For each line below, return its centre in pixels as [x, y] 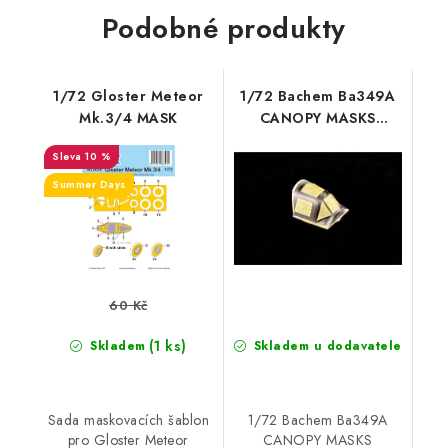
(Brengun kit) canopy [317, 140]
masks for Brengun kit [317, 162]
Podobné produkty [223, 28]
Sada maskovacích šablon [128, 419]
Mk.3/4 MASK [128, 118]
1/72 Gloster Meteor [128, 96]
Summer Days [89, 184]
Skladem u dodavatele [325, 345]
